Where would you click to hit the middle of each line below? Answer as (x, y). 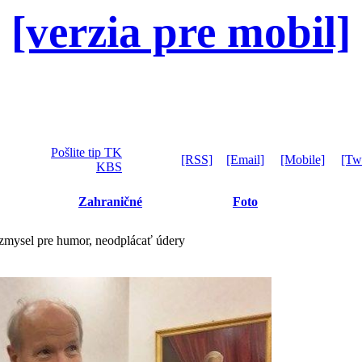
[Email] (245, 160)
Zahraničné (110, 202)
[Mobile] (303, 160)
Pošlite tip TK (86, 152)
